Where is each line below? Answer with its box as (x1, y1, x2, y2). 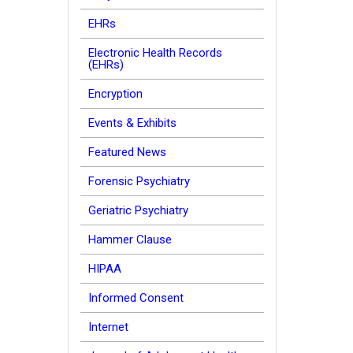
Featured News (88, 145, 166, 159)
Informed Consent (88, 291, 184, 305)
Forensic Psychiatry (88, 174, 190, 188)
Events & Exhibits (88, 116, 176, 130)
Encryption (88, 87, 143, 101)
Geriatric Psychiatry (88, 203, 188, 217)
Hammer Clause (88, 232, 172, 247)
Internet (88, 320, 128, 334)
